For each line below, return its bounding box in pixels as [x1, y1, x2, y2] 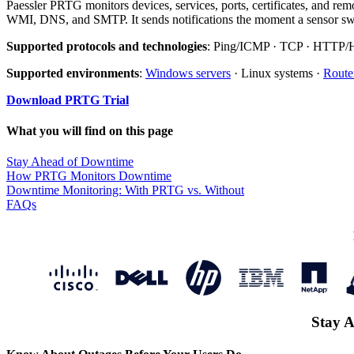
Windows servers [145, 66, 231, 80]
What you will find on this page [6, 124, 173, 138]
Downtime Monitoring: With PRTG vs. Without [6, 183, 244, 198]
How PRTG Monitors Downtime [6, 169, 171, 183]
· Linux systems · [231, 66, 323, 80]
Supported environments [6, 66, 139, 80]
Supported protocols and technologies [6, 39, 207, 53]
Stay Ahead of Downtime [6, 155, 134, 169]
